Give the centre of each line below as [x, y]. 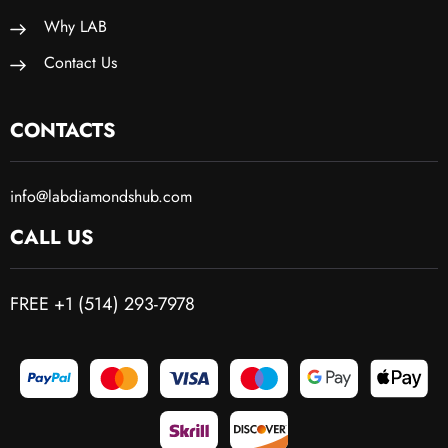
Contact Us [80, 62]
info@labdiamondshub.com [101, 196]
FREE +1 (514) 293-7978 [102, 303]
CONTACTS [63, 130]
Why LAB [75, 26]
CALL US [52, 237]
